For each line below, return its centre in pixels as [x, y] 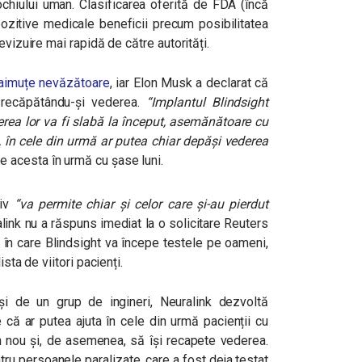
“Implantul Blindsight [207, 102]
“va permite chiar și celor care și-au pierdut [141, 204]
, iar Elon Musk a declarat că [189, 83]
